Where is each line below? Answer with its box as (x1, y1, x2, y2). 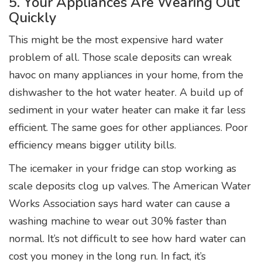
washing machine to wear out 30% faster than (9, 213, 226, 228)
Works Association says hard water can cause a (9, 196, 230, 211)
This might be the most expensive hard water (9, 32, 223, 47)
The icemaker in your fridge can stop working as (9, 161, 236, 175)
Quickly (9, 8, 56, 27)
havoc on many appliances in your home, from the (9, 67, 243, 82)
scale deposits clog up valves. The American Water (9, 178, 251, 193)
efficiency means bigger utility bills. (9, 137, 176, 152)
